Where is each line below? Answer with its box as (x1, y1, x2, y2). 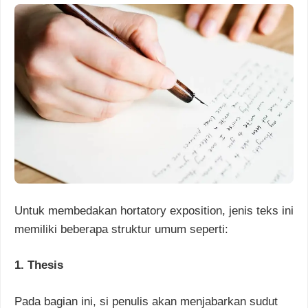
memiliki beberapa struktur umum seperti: (14, 222, 228, 236)
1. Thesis (14, 258, 63, 272)
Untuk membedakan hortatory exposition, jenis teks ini (14, 203, 294, 217)
